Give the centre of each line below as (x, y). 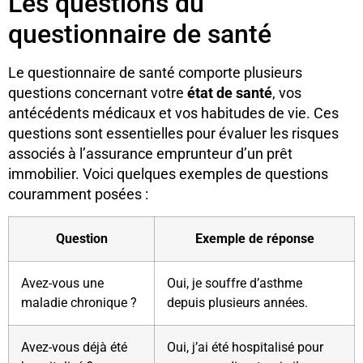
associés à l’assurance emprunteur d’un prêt (150, 154)
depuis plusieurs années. (237, 302)
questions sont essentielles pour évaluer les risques (173, 134)
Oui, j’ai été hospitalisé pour (245, 347)
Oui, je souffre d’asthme (235, 283)
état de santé (230, 93)
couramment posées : (78, 194)
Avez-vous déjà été (74, 347)
